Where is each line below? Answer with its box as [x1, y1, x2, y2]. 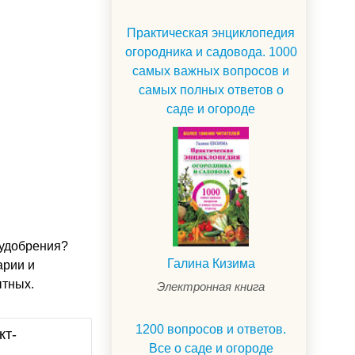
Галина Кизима [166, 257, 255, 271]
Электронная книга [157, 280, 265, 294]
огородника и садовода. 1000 [124, 45, 297, 59]
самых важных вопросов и [132, 64, 289, 78]
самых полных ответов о [138, 83, 284, 97]
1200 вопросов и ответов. [136, 323, 286, 337]
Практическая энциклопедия [127, 26, 295, 40]
